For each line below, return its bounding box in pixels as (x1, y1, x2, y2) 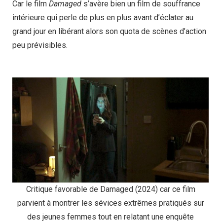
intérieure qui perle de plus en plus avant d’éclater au (12, 12, 193, 22)
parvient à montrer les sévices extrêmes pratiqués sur (17, 198, 204, 208)
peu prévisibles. (12, 40, 68, 50)
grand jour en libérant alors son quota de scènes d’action (12, 26, 206, 36)
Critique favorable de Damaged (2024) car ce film (26, 184, 195, 194)
